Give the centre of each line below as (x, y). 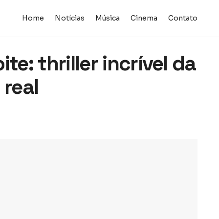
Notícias (69, 18)
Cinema (144, 18)
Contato (183, 18)
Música (107, 18)
